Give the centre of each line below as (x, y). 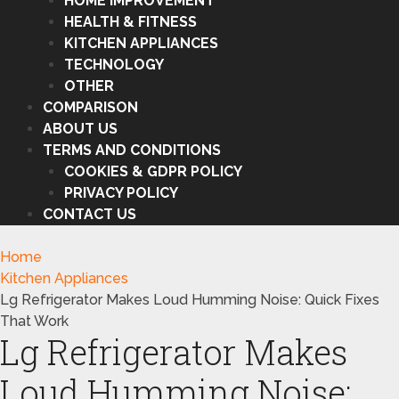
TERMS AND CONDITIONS (132, 150)
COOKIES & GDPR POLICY (153, 171)
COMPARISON (90, 107)
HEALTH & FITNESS (130, 22)
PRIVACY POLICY (121, 193)
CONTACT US (90, 214)
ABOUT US (80, 129)
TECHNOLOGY (114, 65)
